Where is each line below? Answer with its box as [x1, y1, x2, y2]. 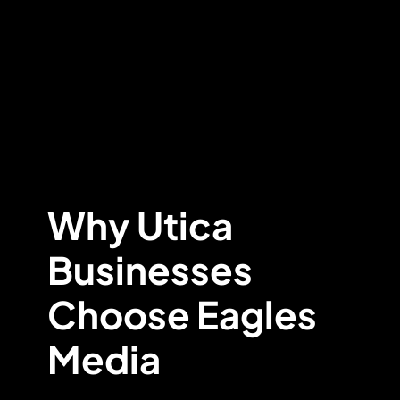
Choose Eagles [46, 289, 317, 337]
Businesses [46, 245, 253, 293]
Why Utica [46, 200, 233, 248]
